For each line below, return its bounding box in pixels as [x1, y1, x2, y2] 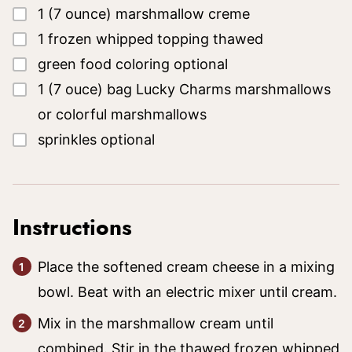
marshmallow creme [115, 5, 250, 22]
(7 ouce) [48, 81, 103, 97]
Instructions [13, 218, 138, 240]
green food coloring [38, 56, 170, 72]
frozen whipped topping [48, 31, 209, 47]
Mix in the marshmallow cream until [38, 315, 273, 332]
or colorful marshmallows [38, 106, 207, 123]
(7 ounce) [48, 5, 112, 22]
